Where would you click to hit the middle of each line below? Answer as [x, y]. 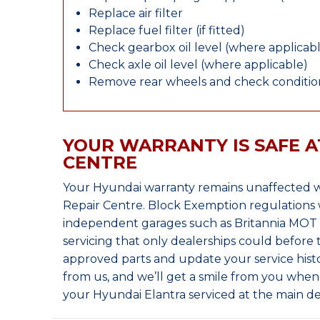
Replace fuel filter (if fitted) [167, 30]
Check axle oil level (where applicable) [198, 65]
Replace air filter [136, 13]
